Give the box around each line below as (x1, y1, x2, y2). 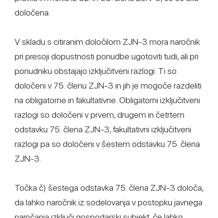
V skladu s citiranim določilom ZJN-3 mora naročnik (15, 36, 200, 47)
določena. (15, 7, 51, 18)
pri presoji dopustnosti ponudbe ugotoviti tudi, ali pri (15, 51, 199, 61)
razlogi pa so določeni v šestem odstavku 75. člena (15, 139, 200, 149)
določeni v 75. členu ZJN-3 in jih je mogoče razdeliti (15, 80, 201, 91)
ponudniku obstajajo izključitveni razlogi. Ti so (15, 66, 177, 76)
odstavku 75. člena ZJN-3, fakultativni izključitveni (15, 124, 191, 134)
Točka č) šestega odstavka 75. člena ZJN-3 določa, (15, 182, 203, 193)
